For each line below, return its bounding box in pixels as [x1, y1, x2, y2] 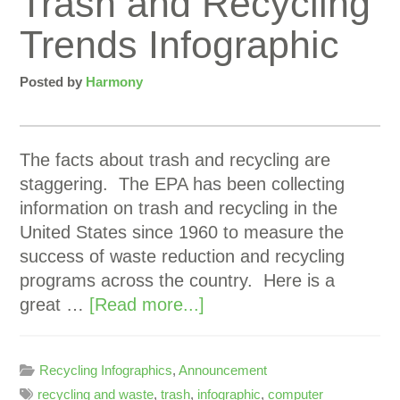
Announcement [179, 362, 268, 378]
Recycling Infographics [39, 362, 173, 378]
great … [20, 295, 90, 314]
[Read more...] [89, 295, 205, 314]
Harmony [86, 74, 144, 89]
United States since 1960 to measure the [20, 222, 345, 242]
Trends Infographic [20, 23, 340, 66]
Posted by [20, 74, 87, 89]
